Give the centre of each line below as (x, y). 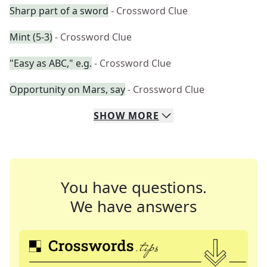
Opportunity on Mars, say (67, 89)
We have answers (133, 206)
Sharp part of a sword (59, 11)
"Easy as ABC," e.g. (51, 63)
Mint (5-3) (31, 37)
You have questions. (133, 187)
